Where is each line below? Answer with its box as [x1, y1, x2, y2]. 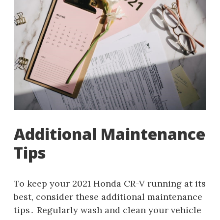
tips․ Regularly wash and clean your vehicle [14, 204, 201, 216]
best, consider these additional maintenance [14, 191, 202, 202]
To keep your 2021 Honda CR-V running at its [14, 177, 206, 189]
